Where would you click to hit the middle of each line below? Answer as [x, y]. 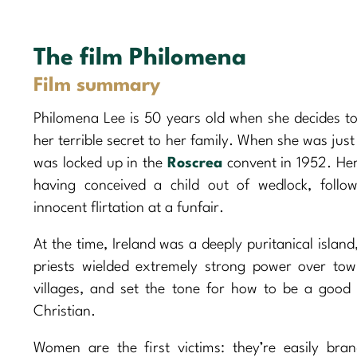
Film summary [97, 86]
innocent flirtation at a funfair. [129, 208]
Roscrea [194, 163]
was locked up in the [100, 163]
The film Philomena [140, 58]
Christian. [65, 311]
